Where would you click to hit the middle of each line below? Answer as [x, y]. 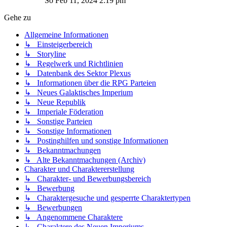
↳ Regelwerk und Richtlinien [74, 64]
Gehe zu [17, 18]
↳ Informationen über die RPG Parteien [90, 83]
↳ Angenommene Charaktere [73, 217]
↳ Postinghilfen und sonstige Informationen [96, 141]
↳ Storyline [45, 54]
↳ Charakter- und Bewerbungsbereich [88, 179]
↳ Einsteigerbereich [58, 45]
